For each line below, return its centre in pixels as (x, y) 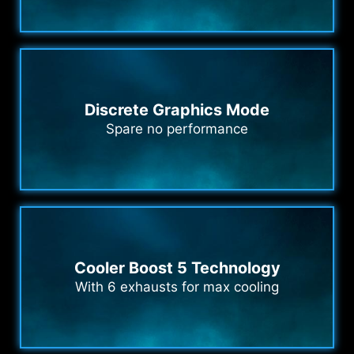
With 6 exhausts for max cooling (177, 286)
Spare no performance (177, 128)
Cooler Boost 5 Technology (177, 267)
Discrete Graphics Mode (177, 109)
